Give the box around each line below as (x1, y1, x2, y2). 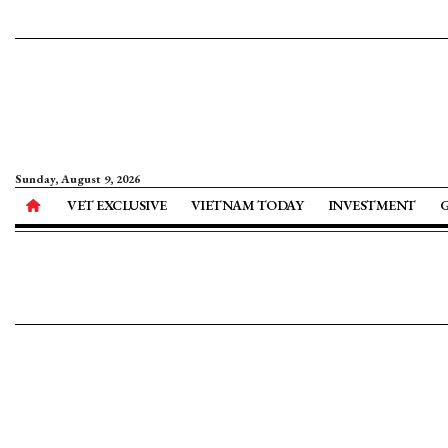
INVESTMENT (327, 196, 416, 214)
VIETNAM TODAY (190, 196, 304, 214)
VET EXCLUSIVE (67, 196, 167, 214)
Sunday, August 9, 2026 (15, 171, 140, 187)
